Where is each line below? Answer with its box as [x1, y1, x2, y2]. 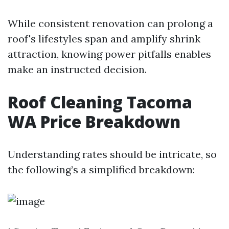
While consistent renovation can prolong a [8, 17, 213, 30]
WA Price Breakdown [8, 110, 180, 133]
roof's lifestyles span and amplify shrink [8, 32, 200, 45]
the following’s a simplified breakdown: [8, 163, 195, 176]
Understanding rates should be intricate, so [8, 148, 217, 161]
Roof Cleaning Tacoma [8, 91, 192, 113]
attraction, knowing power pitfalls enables [8, 48, 211, 61]
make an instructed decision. [8, 63, 147, 76]
